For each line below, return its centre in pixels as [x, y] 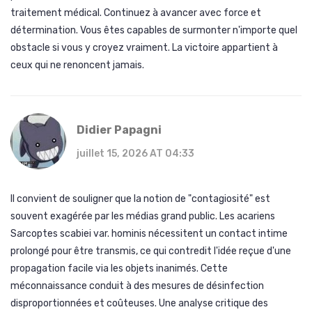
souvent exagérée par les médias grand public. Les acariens [143, 217]
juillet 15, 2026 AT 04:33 [135, 154]
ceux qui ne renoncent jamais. [77, 65]
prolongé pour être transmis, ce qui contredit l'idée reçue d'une [151, 251]
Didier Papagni [119, 130]
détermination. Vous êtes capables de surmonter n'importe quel [154, 31]
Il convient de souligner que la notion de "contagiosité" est [140, 199]
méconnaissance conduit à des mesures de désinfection [137, 286]
